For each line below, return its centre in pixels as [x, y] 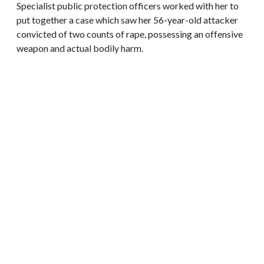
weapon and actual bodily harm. [80, 48]
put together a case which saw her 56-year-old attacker [127, 19]
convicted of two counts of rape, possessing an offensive [130, 34]
